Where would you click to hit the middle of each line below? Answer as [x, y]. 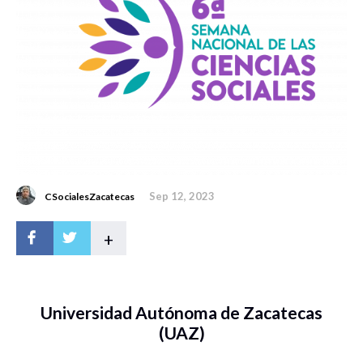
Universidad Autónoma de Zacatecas [181, 313]
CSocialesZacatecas [90, 197]
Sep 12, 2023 [182, 196]
